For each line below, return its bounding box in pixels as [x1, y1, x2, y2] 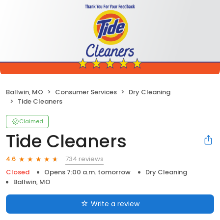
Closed [6, 167, 29, 177]
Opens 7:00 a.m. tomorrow [44, 167, 131, 177]
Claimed [19, 117, 43, 125]
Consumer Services [55, 87, 117, 97]
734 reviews [65, 154, 104, 164]
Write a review [90, 198, 139, 209]
